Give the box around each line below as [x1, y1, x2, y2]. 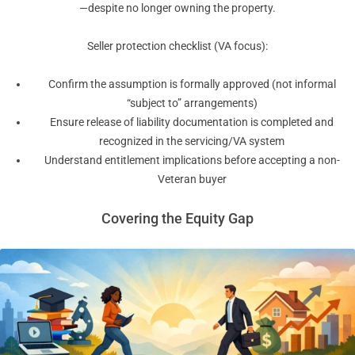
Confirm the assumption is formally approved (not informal [48, 78, 336, 91]
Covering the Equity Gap [101, 210, 254, 227]
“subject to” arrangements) [126, 97, 258, 110]
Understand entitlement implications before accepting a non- [44, 154, 340, 167]
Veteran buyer [157, 173, 227, 186]
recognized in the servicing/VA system [99, 135, 284, 148]
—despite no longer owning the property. [79, 2, 276, 15]
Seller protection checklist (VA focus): [87, 40, 268, 53]
